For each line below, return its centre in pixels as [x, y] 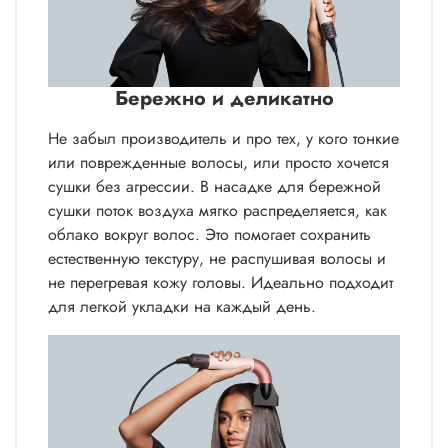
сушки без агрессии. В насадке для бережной [214, 186]
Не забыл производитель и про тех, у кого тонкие [223, 138]
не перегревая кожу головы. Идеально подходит [220, 282]
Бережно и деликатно [224, 98]
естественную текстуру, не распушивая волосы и [217, 258]
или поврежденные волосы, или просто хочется [218, 162]
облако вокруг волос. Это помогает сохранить [209, 234]
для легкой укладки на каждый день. [182, 306]
